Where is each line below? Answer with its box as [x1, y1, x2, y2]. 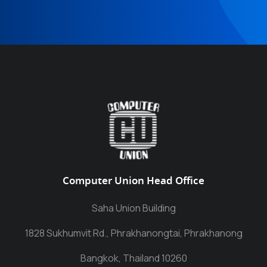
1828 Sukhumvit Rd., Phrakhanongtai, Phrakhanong [24, 226, 243, 240]
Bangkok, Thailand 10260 [80, 252, 187, 265]
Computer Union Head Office [63, 174, 204, 189]
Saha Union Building [91, 201, 176, 215]
